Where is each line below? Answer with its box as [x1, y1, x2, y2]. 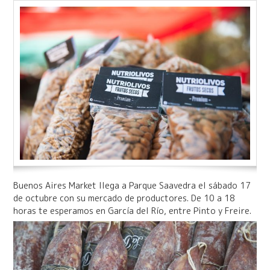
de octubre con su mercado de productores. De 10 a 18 [13, 192, 235, 204]
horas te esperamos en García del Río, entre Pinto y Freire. [13, 204, 251, 216]
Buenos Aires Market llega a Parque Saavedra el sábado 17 [13, 179, 251, 191]
